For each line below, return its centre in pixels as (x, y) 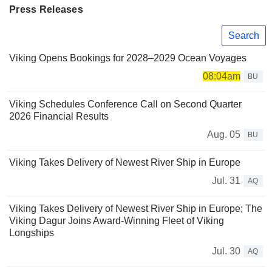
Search (244, 35)
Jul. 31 (226, 181)
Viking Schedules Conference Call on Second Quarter (125, 104)
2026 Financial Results (59, 117)
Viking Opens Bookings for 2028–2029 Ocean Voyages (128, 58)
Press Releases (46, 9)
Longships (32, 233)
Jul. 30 (226, 251)
